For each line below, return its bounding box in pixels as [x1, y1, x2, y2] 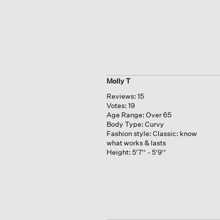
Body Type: [106, 120, 143, 129]
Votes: [106, 101, 128, 110]
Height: [106, 148, 131, 157]
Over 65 [145, 110, 171, 119]
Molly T [106, 77, 131, 85]
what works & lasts [106, 138, 166, 147]
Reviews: [106, 92, 136, 101]
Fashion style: [106, 129, 151, 138]
